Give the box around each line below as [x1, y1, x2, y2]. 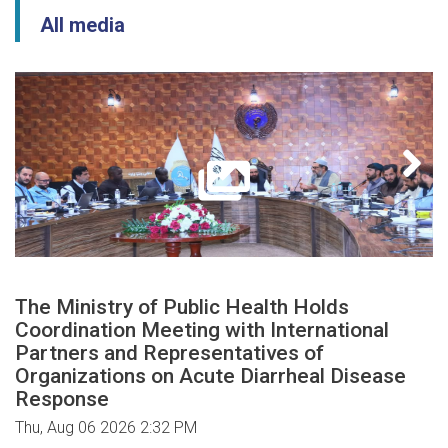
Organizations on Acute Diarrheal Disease [15, 363, 406, 388]
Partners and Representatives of [15, 340, 324, 365]
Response [15, 386, 109, 411]
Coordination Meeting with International [15, 317, 389, 342]
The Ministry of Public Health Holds [15, 294, 349, 319]
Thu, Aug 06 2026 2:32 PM [15, 417, 197, 437]
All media [40, 12, 125, 37]
